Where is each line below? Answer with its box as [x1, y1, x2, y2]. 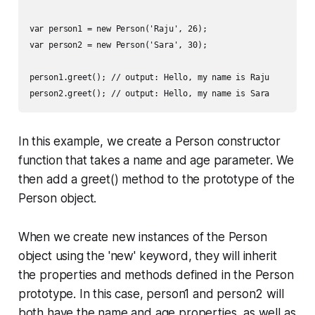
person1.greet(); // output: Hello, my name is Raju [29, 72, 270, 82]
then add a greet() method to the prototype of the [18, 172, 295, 186]
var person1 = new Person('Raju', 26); [29, 23, 207, 34]
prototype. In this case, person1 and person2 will [18, 286, 284, 301]
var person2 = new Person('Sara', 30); [29, 39, 207, 50]
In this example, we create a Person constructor [18, 134, 281, 148]
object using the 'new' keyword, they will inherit [18, 248, 277, 263]
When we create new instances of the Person [18, 229, 267, 244]
